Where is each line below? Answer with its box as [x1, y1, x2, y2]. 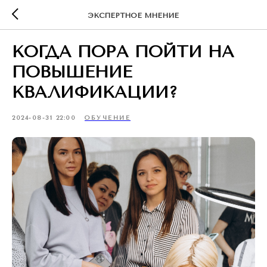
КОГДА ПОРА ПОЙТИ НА [12, 42, 234, 61]
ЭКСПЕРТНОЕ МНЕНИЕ [88, 11, 179, 20]
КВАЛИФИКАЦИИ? [12, 82, 178, 102]
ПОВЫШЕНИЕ [12, 62, 132, 82]
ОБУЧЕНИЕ [85, 114, 131, 122]
